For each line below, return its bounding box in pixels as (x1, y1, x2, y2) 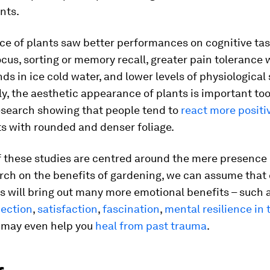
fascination (102, 202, 160, 215)
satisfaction (37, 202, 98, 215)
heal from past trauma (95, 219, 207, 232)
